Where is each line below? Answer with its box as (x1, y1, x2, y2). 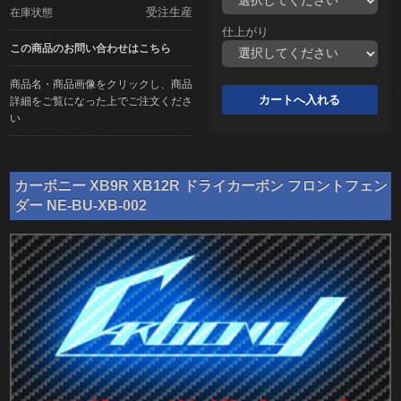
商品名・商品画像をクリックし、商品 (10, 77, 193, 90)
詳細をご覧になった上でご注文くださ (10, 94, 193, 107)
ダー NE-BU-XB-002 (14, 197, 148, 213)
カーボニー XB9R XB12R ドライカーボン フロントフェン (14, 177, 388, 193)
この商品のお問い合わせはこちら (10, 41, 172, 54)
